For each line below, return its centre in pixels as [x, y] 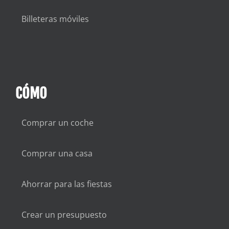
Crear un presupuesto [64, 215]
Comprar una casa [57, 154]
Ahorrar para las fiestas [66, 184]
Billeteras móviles [55, 19]
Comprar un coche [57, 123]
